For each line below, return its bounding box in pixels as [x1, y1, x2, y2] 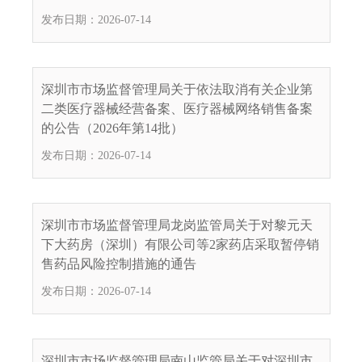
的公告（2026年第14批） [41, 120, 183, 135]
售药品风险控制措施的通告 [41, 256, 196, 271]
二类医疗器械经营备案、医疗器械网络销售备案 [41, 101, 313, 116]
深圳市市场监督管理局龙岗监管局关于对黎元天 [41, 217, 313, 232]
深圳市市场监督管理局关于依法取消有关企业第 [41, 82, 313, 96]
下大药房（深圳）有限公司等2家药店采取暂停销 [41, 237, 319, 251]
